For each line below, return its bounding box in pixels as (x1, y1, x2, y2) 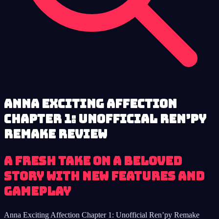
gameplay (4, 183, 71, 199)
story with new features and (4, 168, 204, 184)
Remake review (4, 126, 107, 142)
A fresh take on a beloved (4, 153, 182, 169)
